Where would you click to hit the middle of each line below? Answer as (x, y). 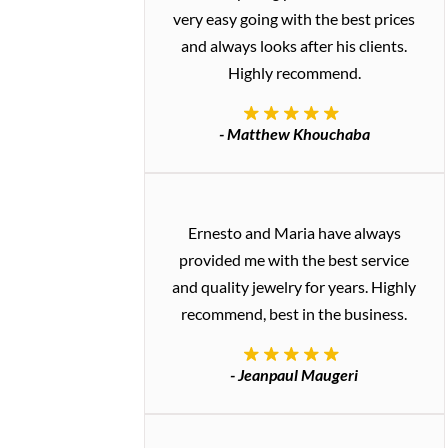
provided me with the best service (294, 259)
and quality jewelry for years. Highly (294, 286)
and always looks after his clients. (294, 45)
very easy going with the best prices (294, 18)
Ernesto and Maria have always (294, 232)
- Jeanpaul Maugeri (294, 374)
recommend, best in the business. (294, 313)
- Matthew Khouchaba (294, 133)
